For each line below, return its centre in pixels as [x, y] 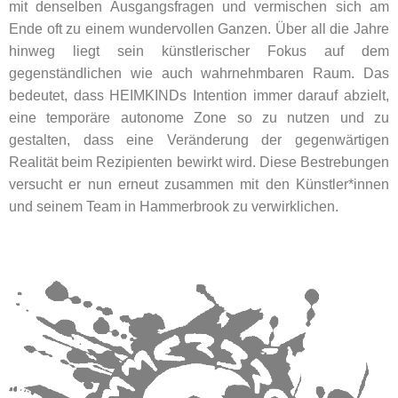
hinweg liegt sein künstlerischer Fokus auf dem [199, 52]
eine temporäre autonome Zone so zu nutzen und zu [199, 118]
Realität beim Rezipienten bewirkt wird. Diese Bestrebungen [199, 163]
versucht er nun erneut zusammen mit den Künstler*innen [199, 185]
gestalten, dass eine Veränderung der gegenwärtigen [199, 140]
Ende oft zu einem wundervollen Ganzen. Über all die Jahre [199, 29]
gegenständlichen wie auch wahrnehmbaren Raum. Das [199, 74]
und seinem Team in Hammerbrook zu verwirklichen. [174, 207]
